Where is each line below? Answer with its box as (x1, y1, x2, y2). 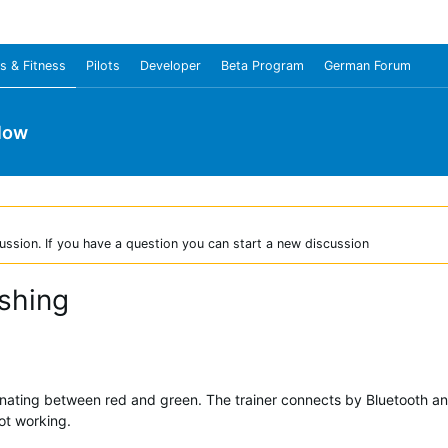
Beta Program (221, 58, 304, 73)
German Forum (324, 58, 411, 73)
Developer (140, 58, 201, 73)
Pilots (86, 58, 120, 73)
